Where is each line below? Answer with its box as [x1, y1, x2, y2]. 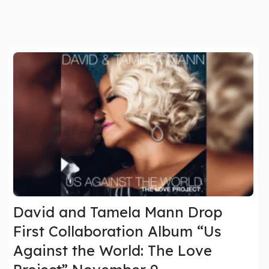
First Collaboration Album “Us [13, 222, 222, 241]
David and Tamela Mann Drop [13, 203, 222, 222]
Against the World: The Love [13, 241, 212, 260]
